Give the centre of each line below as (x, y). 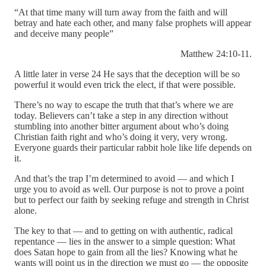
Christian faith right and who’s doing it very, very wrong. (121, 137)
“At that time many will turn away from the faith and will (121, 12)
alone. (26, 211)
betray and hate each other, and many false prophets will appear (133, 23)
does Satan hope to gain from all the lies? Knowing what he (126, 252)
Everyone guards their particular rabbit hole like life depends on (133, 148)
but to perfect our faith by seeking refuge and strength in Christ (132, 200)
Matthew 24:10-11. (216, 54)
